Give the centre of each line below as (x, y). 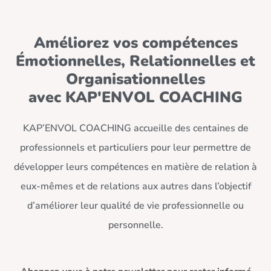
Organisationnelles (135, 80)
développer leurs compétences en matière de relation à (135, 167)
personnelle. (135, 225)
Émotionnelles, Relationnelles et (135, 61)
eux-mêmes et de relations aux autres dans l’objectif (135, 187)
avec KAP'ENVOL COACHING (135, 98)
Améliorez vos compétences (135, 43)
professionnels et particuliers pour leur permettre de (135, 148)
